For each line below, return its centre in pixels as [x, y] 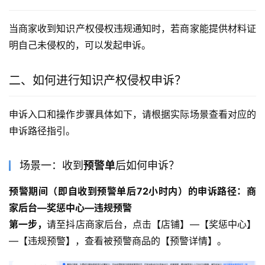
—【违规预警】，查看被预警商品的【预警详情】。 [118, 240]
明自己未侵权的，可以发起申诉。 [80, 45]
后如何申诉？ [147, 165]
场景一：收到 [51, 165]
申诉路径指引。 [42, 130]
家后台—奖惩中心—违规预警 [70, 207]
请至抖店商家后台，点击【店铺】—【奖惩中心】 [152, 224]
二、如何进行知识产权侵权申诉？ [98, 80]
